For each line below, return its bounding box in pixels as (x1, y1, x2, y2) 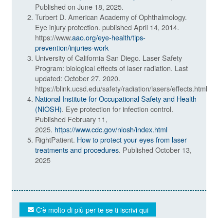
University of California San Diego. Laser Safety (35, 53, 182, 63)
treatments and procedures (35, 145, 119, 155)
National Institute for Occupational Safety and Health (35, 93, 197, 104)
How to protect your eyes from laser (77, 134, 187, 145)
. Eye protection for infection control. (62, 104, 173, 114)
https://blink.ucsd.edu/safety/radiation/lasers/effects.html (35, 83, 207, 94)
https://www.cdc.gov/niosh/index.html (54, 124, 167, 135)
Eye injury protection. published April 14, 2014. (35, 22, 179, 33)
